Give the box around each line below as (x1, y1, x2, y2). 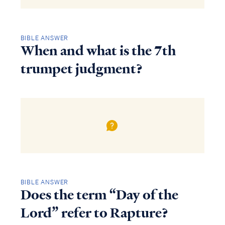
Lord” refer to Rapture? (20, 204, 168, 222)
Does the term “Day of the (20, 186, 178, 204)
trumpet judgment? (20, 59, 143, 78)
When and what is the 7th (20, 41, 176, 60)
